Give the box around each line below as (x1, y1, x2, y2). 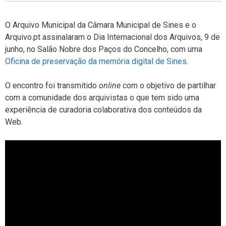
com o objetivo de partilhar (121, 80, 216, 90)
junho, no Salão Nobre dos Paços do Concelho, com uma (5, 44, 202, 54)
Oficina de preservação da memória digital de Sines (5, 56, 187, 66)
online (99, 80, 121, 90)
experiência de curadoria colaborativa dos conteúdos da (5, 104, 202, 115)
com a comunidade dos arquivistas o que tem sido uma (5, 92, 199, 102)
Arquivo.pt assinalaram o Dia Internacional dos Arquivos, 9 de (5, 32, 220, 42)
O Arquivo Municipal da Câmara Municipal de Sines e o (5, 20, 196, 30)
